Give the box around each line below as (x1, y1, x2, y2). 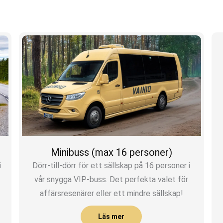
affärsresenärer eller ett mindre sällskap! (39, 189, 183, 199)
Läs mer (98, 212, 125, 221)
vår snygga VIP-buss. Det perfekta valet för (34, 175, 189, 185)
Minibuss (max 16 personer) (50, 146, 172, 159)
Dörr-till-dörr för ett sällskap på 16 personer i (32, 161, 191, 171)
